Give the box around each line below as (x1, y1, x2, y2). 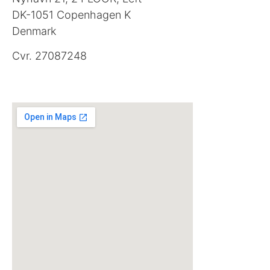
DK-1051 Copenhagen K (12, 8, 131, 21)
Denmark (12, 24, 56, 37)
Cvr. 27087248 (12, 49, 87, 62)
